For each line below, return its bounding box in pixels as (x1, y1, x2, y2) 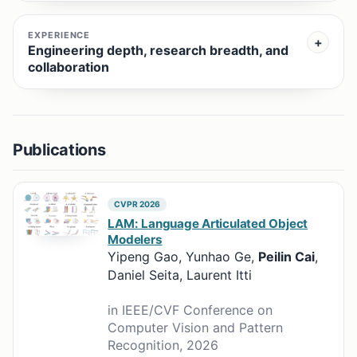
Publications (13, 140, 106, 160)
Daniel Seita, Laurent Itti (108, 267, 253, 284)
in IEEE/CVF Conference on (108, 302, 273, 319)
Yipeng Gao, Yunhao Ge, (108, 249, 259, 265)
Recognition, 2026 (108, 337, 219, 354)
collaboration (28, 59, 110, 76)
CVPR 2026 (114, 199, 161, 210)
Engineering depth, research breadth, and (28, 42, 289, 59)
